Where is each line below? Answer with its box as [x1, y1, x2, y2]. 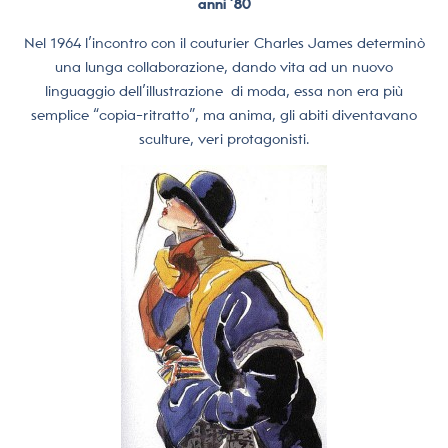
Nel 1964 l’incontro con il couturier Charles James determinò [23, 34, 425, 51]
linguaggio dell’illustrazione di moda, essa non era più [45, 82, 403, 99]
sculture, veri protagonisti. [139, 130, 309, 147]
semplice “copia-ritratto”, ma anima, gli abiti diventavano [31, 106, 417, 123]
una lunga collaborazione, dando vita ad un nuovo [55, 58, 393, 75]
